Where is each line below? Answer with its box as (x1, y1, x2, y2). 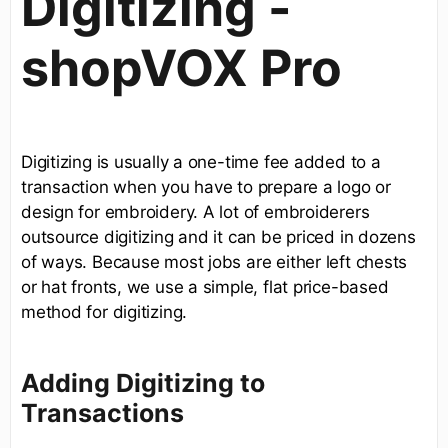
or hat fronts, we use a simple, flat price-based (21, 276, 389, 297)
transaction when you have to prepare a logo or (21, 176, 391, 197)
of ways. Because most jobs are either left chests (21, 251, 408, 272)
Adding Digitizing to (21, 367, 265, 398)
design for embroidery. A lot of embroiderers (21, 201, 370, 222)
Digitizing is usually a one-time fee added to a (21, 151, 381, 172)
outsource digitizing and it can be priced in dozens (21, 226, 416, 247)
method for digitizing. (21, 301, 188, 322)
